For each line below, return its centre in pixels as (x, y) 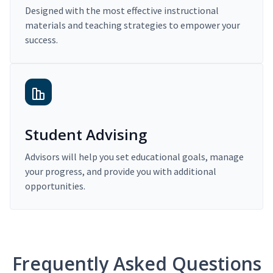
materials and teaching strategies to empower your (133, 25)
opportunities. (55, 186)
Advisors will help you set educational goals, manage (134, 157)
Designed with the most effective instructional (122, 11)
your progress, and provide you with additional (121, 172)
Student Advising (86, 135)
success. (41, 40)
